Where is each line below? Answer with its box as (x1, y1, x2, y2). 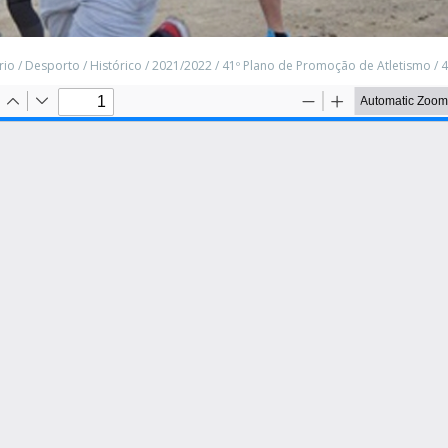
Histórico (90, 57, 142, 74)
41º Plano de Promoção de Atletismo (222, 57, 431, 74)
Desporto (25, 57, 80, 74)
